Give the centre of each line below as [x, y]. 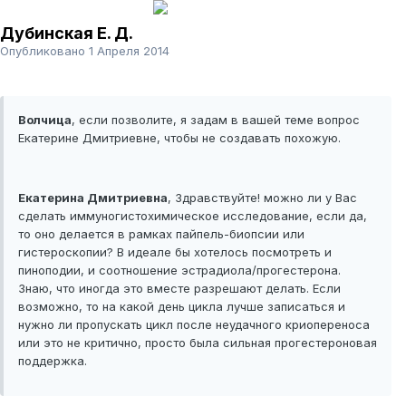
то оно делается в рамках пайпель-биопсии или [161, 234]
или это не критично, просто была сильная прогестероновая [198, 343]
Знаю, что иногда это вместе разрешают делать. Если [179, 289]
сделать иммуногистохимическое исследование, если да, [193, 216]
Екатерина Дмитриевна [93, 198]
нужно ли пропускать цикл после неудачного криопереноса [194, 325]
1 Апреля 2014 [129, 51]
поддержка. [53, 361]
